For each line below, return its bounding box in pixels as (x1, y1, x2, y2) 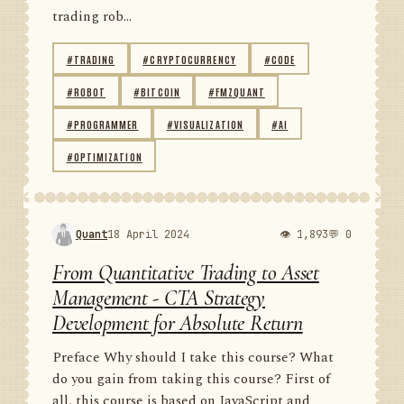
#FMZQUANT (207, 84, 265, 98)
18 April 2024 (107, 226, 189, 242)
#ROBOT (66, 84, 106, 98)
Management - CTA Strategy (52, 285, 265, 311)
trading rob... (52, 6, 132, 27)
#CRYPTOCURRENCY (142, 51, 236, 66)
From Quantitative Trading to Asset (52, 260, 319, 286)
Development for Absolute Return (52, 310, 303, 336)
